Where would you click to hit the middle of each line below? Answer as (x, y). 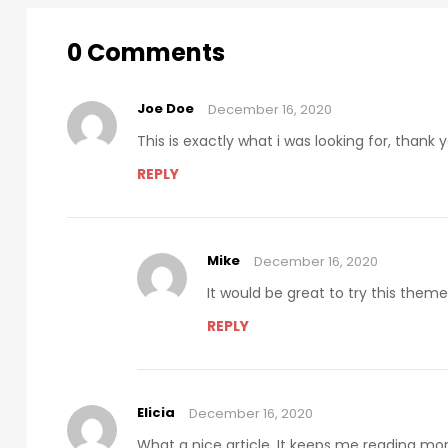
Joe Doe (165, 109)
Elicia (156, 413)
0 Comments (146, 53)
